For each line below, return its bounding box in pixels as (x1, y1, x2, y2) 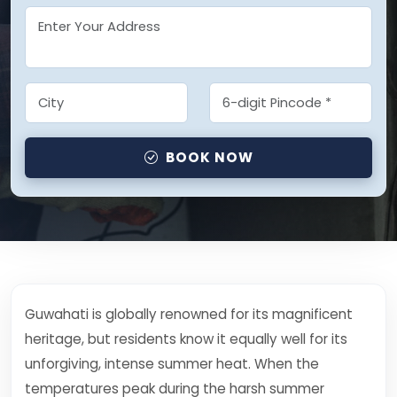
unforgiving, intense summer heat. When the (25, 354, 319, 373)
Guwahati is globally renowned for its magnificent (25, 305, 353, 323)
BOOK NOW (165, 148, 253, 167)
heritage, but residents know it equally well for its (25, 330, 347, 348)
